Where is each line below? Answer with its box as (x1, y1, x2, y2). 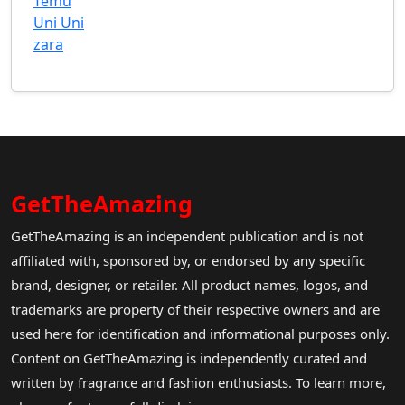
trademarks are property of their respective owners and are (11, 300, 380, 319)
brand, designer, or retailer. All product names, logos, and (11, 276, 368, 295)
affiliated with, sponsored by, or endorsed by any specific (11, 251, 365, 270)
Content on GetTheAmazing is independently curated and (11, 349, 367, 368)
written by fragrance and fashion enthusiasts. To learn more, (11, 373, 386, 392)
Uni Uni (33, 13, 84, 33)
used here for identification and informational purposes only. (11, 325, 390, 344)
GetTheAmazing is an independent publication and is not (11, 227, 363, 246)
